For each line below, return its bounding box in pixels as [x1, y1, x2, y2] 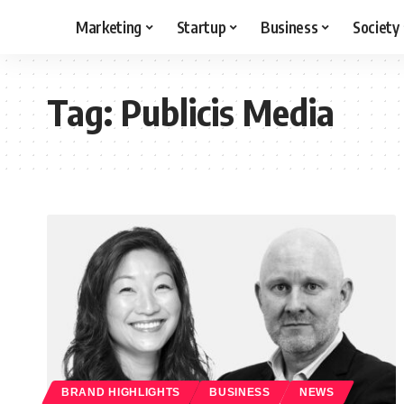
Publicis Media [121, 89, 335, 134]
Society [352, 16, 399, 37]
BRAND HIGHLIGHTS [61, 386, 181, 398]
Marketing [76, 16, 142, 37]
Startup [176, 16, 226, 37]
